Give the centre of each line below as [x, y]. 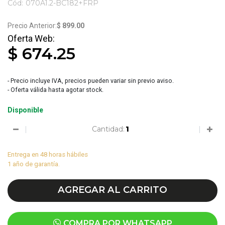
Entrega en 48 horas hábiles [48, 154]
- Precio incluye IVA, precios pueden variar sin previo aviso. [91, 81]
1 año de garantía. [34, 164]
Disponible [25, 110]
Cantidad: [108, 129]
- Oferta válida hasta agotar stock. [55, 90]
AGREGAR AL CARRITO [113, 189]
